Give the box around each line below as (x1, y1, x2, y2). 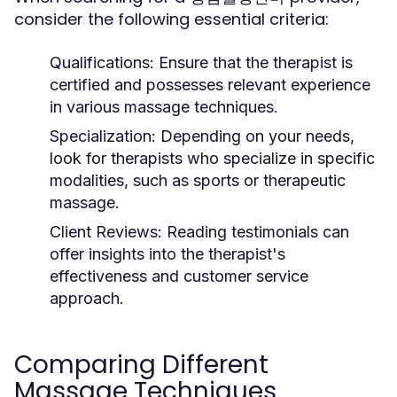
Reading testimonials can (162, 222, 349, 241)
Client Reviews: (50, 222, 162, 241)
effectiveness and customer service (50, 267, 308, 285)
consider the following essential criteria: (14, 8, 329, 30)
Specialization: (50, 127, 156, 145)
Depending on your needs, (156, 127, 354, 145)
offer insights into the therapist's (50, 245, 285, 263)
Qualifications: (50, 53, 154, 72)
